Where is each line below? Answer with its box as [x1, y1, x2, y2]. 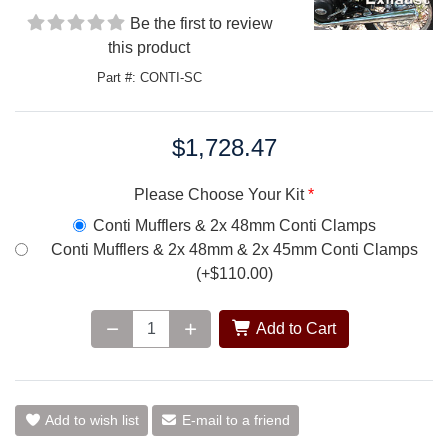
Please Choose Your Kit [134, 186, 304, 204]
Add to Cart [252, 320, 336, 338]
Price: [14, 138, 55, 156]
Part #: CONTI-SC [96, 70, 202, 86]
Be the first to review [129, 15, 273, 33]
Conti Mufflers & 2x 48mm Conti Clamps [92, 217, 376, 235]
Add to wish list [41, 412, 139, 429]
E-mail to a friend [178, 412, 290, 429]
